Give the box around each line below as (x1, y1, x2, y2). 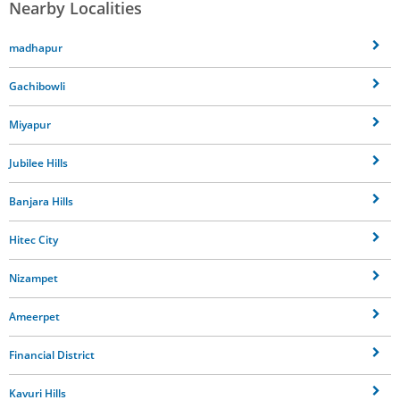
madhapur (9, 39, 62, 55)
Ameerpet (9, 308, 60, 324)
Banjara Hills (9, 193, 73, 209)
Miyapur (9, 116, 51, 132)
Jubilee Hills (9, 154, 68, 171)
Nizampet (9, 270, 58, 286)
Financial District (9, 346, 95, 362)
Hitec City (9, 231, 58, 247)
